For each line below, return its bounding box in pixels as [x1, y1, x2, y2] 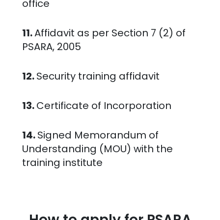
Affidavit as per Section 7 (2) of [34, 26, 186, 40]
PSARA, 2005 [22, 40, 81, 54]
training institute [22, 156, 103, 170]
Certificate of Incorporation [36, 99, 171, 113]
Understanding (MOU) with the [22, 142, 173, 156]
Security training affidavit [36, 69, 160, 83]
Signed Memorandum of [37, 128, 159, 142]
